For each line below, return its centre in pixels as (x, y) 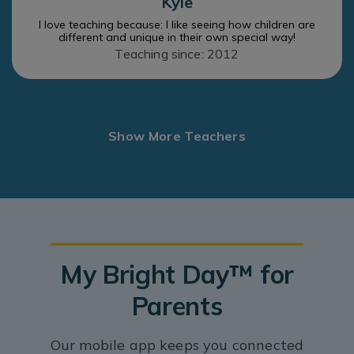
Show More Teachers (177, 136)
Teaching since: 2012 (177, 53)
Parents (177, 305)
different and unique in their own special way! (177, 37)
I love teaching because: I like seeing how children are (177, 24)
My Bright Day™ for (177, 274)
